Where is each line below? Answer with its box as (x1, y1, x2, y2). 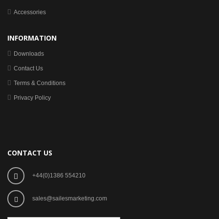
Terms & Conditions (14, 80, 66, 87)
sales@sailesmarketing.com (32, 195, 107, 202)
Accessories (14, 9, 46, 16)
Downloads (14, 50, 44, 58)
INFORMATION (7, 33, 57, 43)
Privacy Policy (14, 94, 51, 102)
